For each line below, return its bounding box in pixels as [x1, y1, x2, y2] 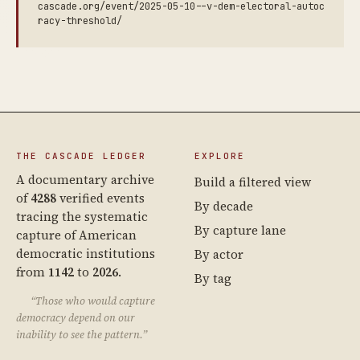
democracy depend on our [16, 311, 135, 325]
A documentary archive [16, 171, 154, 188]
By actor [194, 246, 243, 263]
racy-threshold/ [38, 14, 122, 27]
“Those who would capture [31, 294, 156, 308]
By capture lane [194, 222, 286, 239]
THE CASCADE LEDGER [16, 150, 146, 162]
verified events [56, 190, 145, 207]
